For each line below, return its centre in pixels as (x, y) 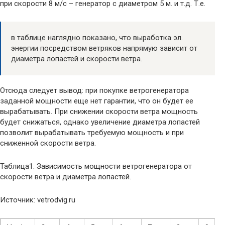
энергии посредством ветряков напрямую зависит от (104, 48)
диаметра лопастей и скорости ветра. (77, 59)
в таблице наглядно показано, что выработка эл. (97, 37)
